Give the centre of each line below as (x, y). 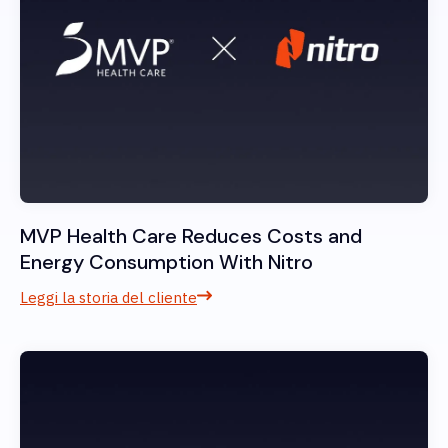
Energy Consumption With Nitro (166, 262)
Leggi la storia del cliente (108, 298)
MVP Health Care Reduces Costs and (191, 236)
